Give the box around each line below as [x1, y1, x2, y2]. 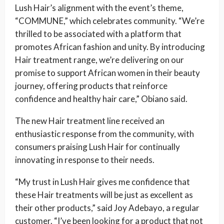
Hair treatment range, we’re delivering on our [15, 54, 184, 65]
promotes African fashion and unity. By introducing [15, 41, 205, 52]
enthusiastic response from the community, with [15, 128, 194, 139]
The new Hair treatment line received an [15, 115, 164, 126]
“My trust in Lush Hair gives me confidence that [15, 176, 190, 187]
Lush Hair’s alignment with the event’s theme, [15, 2, 183, 13]
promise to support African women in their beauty [15, 67, 200, 78]
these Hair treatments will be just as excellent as [15, 189, 193, 200]
